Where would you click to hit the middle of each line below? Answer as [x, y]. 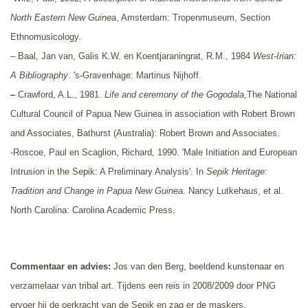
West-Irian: [275, 56]
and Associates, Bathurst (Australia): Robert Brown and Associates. [145, 133]
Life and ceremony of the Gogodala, [176, 95]
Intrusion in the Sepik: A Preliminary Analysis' [100, 172]
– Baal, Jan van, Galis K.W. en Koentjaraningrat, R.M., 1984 [132, 56]
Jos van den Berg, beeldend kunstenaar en [197, 267]
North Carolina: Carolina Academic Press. [93, 210]
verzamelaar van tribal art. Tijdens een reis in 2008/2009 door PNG [143, 286]
